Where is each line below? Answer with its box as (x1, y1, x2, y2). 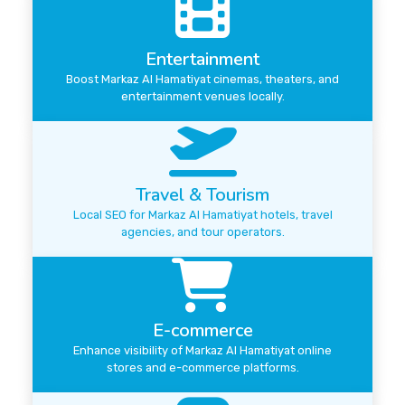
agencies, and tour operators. (120, 225, 285, 240)
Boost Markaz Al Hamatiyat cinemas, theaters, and (66, 72, 339, 87)
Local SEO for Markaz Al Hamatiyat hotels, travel (72, 208, 333, 222)
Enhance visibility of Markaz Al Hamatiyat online (73, 344, 332, 358)
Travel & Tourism (136, 183, 269, 208)
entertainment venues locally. (120, 89, 285, 104)
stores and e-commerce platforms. (106, 361, 299, 375)
